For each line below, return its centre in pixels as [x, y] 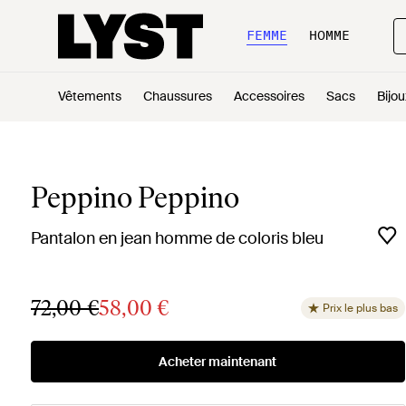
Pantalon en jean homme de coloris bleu [177, 238]
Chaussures [178, 96]
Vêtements [90, 96]
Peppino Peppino [135, 198]
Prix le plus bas [360, 308]
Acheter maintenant [218, 362]
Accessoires [269, 96]
